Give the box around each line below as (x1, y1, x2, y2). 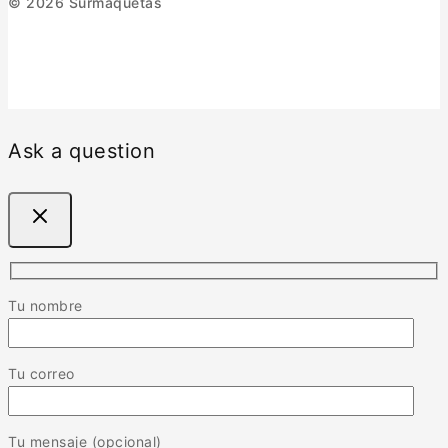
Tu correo (8, 364, 75, 382)
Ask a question (8, 138, 155, 163)
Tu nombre (8, 296, 83, 314)
